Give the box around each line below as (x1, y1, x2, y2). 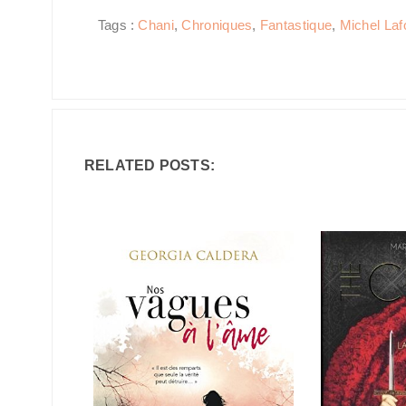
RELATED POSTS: (84, 158, 215, 173)
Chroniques (181, 17, 253, 33)
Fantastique (259, 17, 333, 33)
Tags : (98, 17, 139, 33)
